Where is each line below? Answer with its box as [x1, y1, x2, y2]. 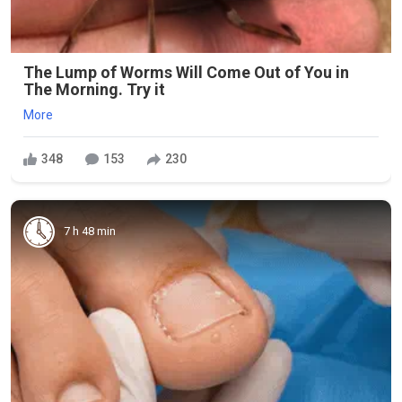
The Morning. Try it [23, 79, 165, 99]
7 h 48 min [64, 224, 116, 238]
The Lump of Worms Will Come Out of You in [23, 62, 349, 82]
